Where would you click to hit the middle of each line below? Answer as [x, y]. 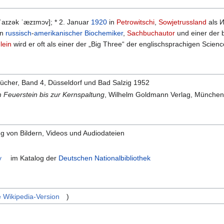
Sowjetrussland [182, 22]
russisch [18, 33]
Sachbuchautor [151, 33]
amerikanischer [58, 33]
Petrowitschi [135, 22]
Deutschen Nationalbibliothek [105, 158]
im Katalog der [34, 158]
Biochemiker [104, 33]
